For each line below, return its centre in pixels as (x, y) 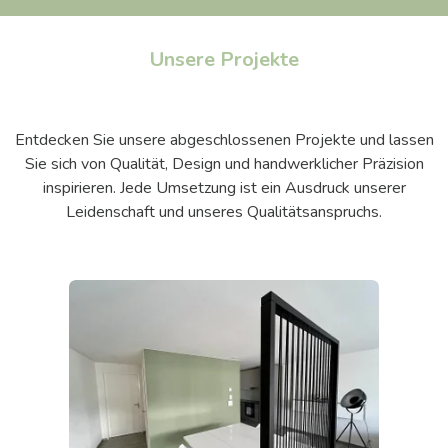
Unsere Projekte (224, 60)
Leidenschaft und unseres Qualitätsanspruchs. (224, 212)
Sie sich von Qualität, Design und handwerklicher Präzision (224, 164)
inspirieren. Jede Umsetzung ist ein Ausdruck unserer (224, 188)
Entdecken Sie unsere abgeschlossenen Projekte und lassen (224, 140)
